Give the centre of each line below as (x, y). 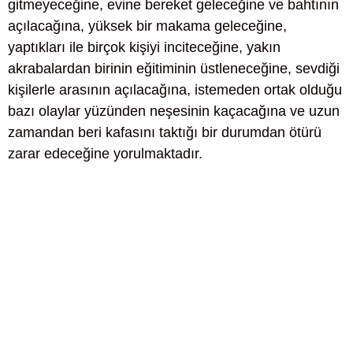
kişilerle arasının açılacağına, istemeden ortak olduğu (175, 90)
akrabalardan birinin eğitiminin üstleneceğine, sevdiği (174, 69)
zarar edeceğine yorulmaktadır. (105, 154)
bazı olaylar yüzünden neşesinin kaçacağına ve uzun (174, 111)
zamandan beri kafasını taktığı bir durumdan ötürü (165, 132)
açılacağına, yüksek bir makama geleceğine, (147, 26)
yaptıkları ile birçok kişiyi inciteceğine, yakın (144, 47)
